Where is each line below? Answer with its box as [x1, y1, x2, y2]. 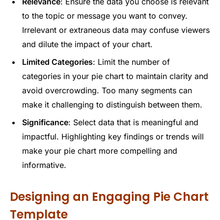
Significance [22, 117, 68, 127]
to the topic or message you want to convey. [22, 10, 188, 21]
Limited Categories [22, 56, 93, 67]
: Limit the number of [93, 56, 170, 67]
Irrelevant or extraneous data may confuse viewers [22, 25, 210, 35]
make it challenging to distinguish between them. [22, 99, 202, 110]
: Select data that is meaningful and [68, 117, 198, 127]
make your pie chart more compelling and [22, 145, 177, 156]
